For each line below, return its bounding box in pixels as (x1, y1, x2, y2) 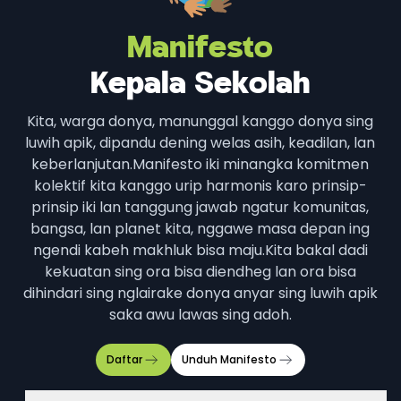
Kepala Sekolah (90, 70, 311, 101)
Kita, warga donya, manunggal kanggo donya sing (27, 110, 374, 132)
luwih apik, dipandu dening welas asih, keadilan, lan (25, 132, 376, 153)
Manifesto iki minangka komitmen (132, 153, 370, 175)
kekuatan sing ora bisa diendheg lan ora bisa (44, 260, 356, 282)
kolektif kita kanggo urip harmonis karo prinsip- (33, 175, 367, 196)
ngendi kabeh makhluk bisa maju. (32, 239, 265, 260)
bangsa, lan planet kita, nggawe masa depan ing (30, 218, 371, 239)
